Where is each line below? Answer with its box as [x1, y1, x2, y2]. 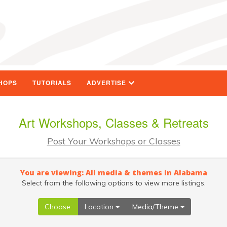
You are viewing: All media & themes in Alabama [20, 168, 207, 177]
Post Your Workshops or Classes [47, 135, 180, 146]
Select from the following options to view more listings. [21, 178, 206, 187]
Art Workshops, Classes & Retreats [18, 113, 209, 131]
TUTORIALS [32, 79, 71, 87]
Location [85, 202, 116, 211]
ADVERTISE [87, 79, 128, 87]
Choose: [45, 202, 72, 211]
